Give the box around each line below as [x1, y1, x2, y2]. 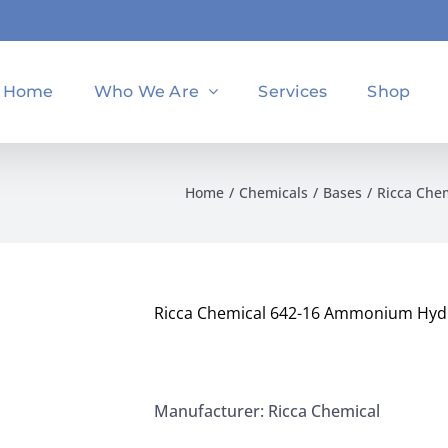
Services [258, 81, 328, 101]
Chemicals [239, 183, 308, 202]
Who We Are [93, 81, 200, 101]
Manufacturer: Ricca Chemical [154, 400, 380, 422]
